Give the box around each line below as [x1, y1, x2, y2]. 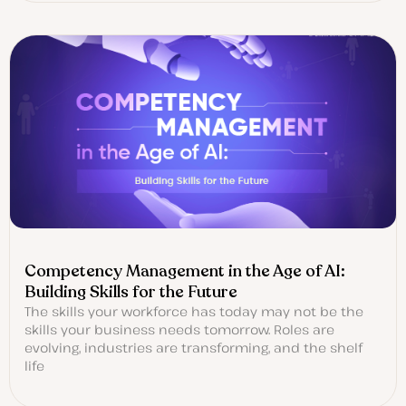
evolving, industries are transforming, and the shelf [24, 339, 362, 357]
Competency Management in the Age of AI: [24, 260, 345, 283]
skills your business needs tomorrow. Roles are [24, 321, 334, 339]
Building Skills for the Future [24, 281, 237, 304]
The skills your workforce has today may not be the [24, 303, 363, 321]
